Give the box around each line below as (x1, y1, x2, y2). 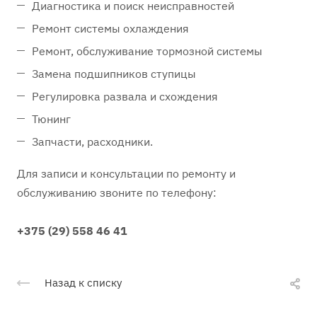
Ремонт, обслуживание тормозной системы (32, 44, 263, 59)
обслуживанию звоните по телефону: (17, 185, 217, 200)
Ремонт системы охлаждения (32, 21, 189, 36)
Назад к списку (45, 276, 122, 290)
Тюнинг (32, 112, 71, 127)
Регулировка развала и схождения (32, 89, 218, 104)
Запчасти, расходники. (32, 134, 153, 149)
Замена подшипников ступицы (32, 67, 196, 81)
